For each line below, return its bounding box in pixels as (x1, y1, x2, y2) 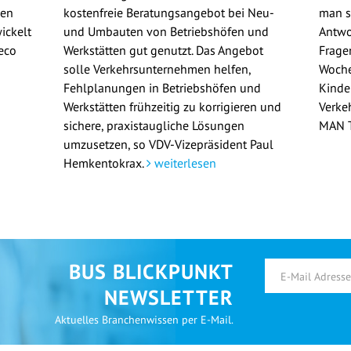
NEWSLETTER (104, 284, 233, 311)
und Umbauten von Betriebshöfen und (63, 24, 269, 40)
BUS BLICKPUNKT (69, 259, 233, 285)
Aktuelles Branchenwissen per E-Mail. (55, 313, 233, 327)
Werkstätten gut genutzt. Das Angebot (63, 42, 263, 59)
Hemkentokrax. (63, 155, 147, 172)
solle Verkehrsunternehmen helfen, (63, 61, 251, 78)
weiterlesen (150, 155, 216, 172)
